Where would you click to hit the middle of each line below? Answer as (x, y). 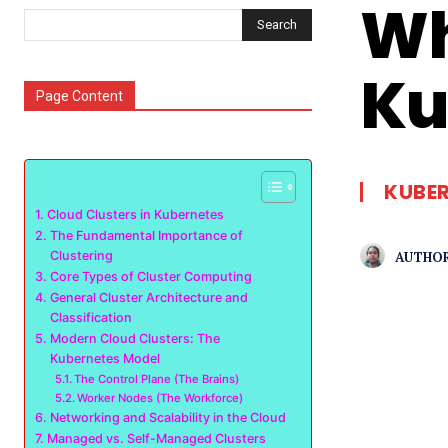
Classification (90, 317)
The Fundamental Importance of (146, 235)
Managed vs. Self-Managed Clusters (156, 438)
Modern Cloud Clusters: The (134, 338)
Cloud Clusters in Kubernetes (135, 214)
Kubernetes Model (104, 358)
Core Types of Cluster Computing (150, 276)
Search (277, 24)
